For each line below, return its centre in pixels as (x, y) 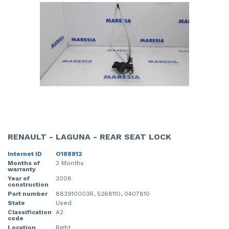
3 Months (70, 163)
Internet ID (25, 154)
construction (28, 184)
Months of (24, 163)
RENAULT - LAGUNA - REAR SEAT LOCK (89, 136)
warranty (22, 169)
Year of (19, 178)
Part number (28, 193)
